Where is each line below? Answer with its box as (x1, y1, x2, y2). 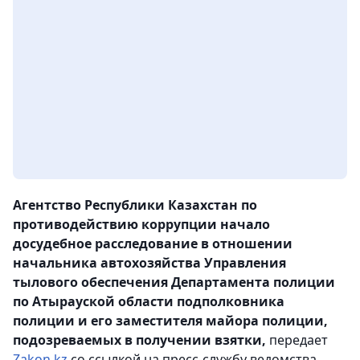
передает (266, 331, 328, 350)
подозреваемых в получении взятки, (13, 331, 266, 350)
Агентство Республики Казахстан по (13, 196, 257, 215)
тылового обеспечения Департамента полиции (13, 273, 335, 292)
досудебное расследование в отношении (13, 235, 292, 253)
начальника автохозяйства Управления (13, 254, 286, 272)
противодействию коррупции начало (13, 215, 270, 234)
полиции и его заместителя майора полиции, (13, 312, 328, 330)
